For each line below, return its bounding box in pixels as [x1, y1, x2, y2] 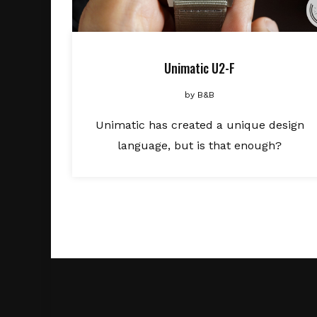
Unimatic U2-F [164, 59, 235, 77]
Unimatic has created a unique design [95, 118, 304, 132]
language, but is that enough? [117, 139, 282, 152]
